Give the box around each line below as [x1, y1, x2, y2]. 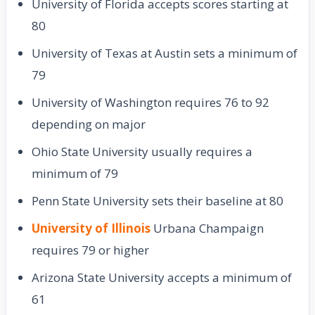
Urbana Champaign [150, 220, 264, 237]
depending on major [32, 116, 146, 133]
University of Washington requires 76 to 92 [32, 94, 269, 111]
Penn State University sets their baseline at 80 [32, 193, 283, 210]
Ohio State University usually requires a [32, 143, 252, 160]
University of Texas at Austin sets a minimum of [32, 45, 297, 62]
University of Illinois [32, 220, 150, 237]
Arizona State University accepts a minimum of [32, 269, 292, 286]
